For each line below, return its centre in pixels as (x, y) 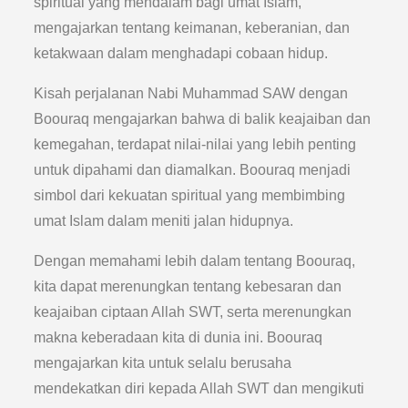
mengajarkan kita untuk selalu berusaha (163, 363)
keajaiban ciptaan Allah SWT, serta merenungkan (193, 312)
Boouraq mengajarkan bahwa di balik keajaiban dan (203, 119)
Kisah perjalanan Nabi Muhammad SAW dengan (191, 93)
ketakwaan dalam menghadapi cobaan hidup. (181, 53)
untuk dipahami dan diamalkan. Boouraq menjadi (193, 170)
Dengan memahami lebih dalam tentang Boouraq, (195, 261)
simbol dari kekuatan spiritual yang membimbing (190, 195)
